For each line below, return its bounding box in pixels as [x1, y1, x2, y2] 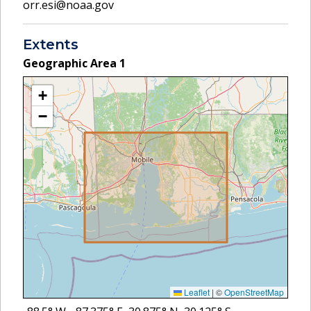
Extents [23, 35, 78, 53]
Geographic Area [23, 55, 119, 71]
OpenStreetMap [224, 285, 284, 298]
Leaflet [182, 285, 210, 298]
